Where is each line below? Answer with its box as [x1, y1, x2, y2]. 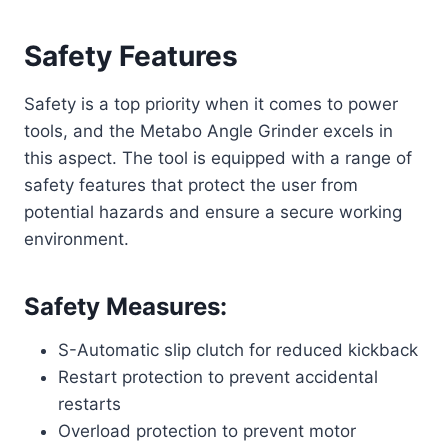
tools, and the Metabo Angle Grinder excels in [24, 120, 393, 141]
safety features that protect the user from [24, 174, 358, 195]
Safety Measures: [24, 291, 227, 321]
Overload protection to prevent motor [58, 420, 356, 441]
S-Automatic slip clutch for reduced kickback [58, 339, 418, 360]
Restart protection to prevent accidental [58, 366, 378, 387]
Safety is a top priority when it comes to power [24, 93, 398, 114]
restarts [58, 393, 121, 414]
